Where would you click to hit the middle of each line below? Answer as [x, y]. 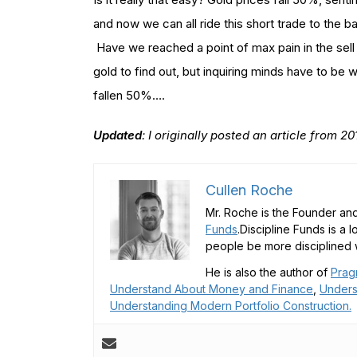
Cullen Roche [249, 190]
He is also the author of [268, 272]
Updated [118, 135]
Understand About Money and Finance [212, 288]
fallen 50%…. [129, 95]
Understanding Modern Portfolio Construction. [231, 305]
